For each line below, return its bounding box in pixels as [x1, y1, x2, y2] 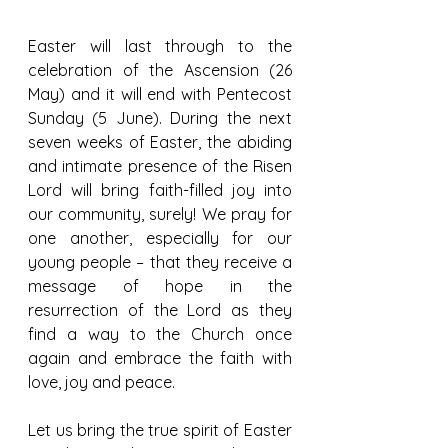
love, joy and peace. [28, 372, 175, 393]
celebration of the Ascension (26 [28, 60, 292, 81]
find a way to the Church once [28, 324, 292, 345]
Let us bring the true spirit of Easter [28, 420, 292, 441]
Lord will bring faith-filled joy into [28, 180, 292, 201]
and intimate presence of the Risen [28, 156, 292, 177]
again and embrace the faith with [28, 348, 292, 369]
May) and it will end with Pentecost [28, 84, 292, 105]
